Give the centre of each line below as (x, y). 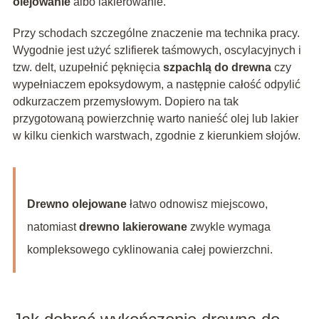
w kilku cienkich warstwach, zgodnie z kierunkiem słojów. (156, 136)
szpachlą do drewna (217, 68)
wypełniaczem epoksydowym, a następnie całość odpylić (156, 85)
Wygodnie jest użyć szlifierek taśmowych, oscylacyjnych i (157, 51)
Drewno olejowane (77, 204)
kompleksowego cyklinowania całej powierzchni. (150, 250)
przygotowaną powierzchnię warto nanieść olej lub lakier (155, 119)
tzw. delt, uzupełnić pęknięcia (88, 68)
